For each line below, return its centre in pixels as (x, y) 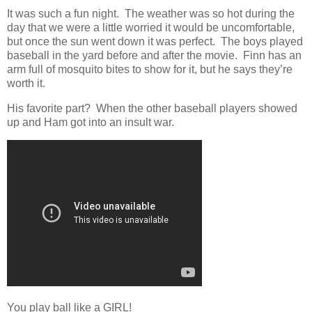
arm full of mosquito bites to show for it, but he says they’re (150, 69)
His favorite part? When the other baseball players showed (152, 108)
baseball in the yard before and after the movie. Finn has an (154, 55)
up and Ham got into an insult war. (92, 122)
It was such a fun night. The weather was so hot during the (151, 13)
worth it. (26, 83)
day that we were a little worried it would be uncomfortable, (151, 27)
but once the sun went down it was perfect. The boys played (155, 41)
